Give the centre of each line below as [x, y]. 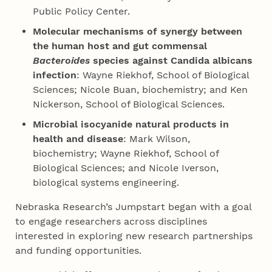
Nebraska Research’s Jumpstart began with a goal [134, 207]
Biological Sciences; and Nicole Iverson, [125, 168]
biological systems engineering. [106, 183]
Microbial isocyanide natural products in [131, 124]
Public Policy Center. [81, 12]
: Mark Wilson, [156, 139]
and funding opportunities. [79, 251]
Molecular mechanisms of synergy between [137, 32]
